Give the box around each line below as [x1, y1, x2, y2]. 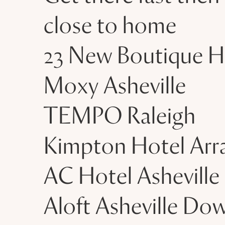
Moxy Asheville [44, 76, 186, 99]
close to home [44, 16, 177, 39]
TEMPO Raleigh [44, 106, 196, 129]
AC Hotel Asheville [44, 166, 220, 189]
